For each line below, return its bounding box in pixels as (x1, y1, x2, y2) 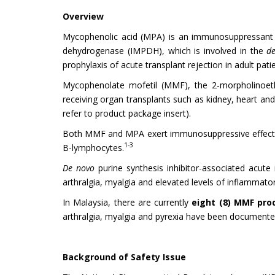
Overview (63, 10, 104, 22)
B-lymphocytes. (63, 141, 124, 153)
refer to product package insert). (63, 107, 191, 119)
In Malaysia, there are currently (63, 196, 192, 208)
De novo (63, 161, 95, 174)
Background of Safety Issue (63, 250, 186, 263)
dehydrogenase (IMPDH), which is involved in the (63, 44, 267, 56)
